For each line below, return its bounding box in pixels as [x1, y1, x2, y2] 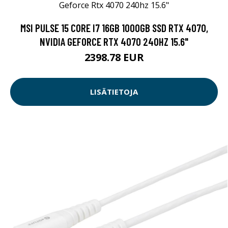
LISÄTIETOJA [90, 87, 138, 97]
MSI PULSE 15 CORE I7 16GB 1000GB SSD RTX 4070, [20, 21, 208, 34]
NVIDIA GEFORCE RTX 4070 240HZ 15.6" [40, 35, 188, 48]
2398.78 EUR [84, 50, 144, 64]
